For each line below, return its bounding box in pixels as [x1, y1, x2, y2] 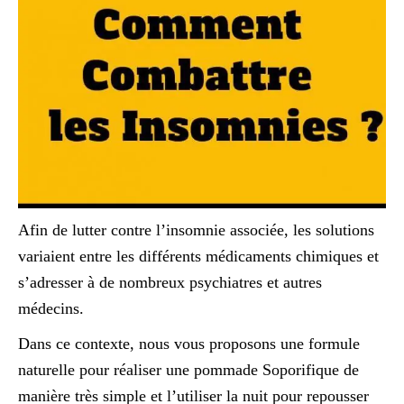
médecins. [18, 299, 84, 317]
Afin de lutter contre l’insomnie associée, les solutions [18, 221, 374, 239]
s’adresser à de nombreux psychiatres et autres [18, 273, 322, 291]
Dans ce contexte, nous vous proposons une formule [18, 335, 360, 353]
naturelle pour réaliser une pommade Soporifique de [18, 361, 359, 379]
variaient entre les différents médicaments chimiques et [18, 247, 379, 265]
